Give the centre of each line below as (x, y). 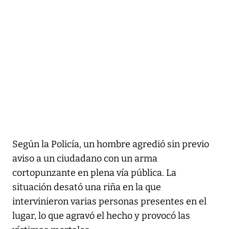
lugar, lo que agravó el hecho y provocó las (101, 215)
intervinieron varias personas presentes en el (109, 201)
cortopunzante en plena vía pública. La (94, 173)
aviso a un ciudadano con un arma (85, 158)
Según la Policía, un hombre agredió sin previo (111, 144)
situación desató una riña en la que (87, 187)
